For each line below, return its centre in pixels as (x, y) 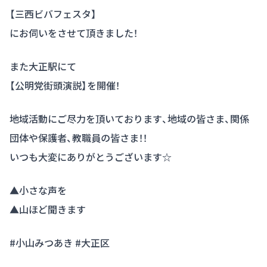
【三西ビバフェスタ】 (53, 13)
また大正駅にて (43, 66)
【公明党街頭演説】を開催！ (65, 85)
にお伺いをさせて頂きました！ (74, 32)
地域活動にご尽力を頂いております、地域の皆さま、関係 (129, 118)
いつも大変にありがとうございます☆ (91, 156)
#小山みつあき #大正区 (60, 242)
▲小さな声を (38, 190)
